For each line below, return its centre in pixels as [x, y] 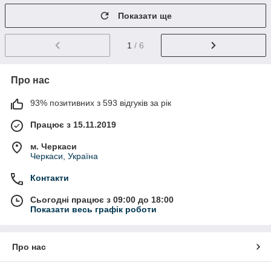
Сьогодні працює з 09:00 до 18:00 [102, 199]
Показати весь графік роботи [93, 209]
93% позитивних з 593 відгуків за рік [101, 103]
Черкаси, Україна [64, 156]
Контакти [50, 178]
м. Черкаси [54, 146]
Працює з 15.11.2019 [73, 124]
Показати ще [145, 16]
